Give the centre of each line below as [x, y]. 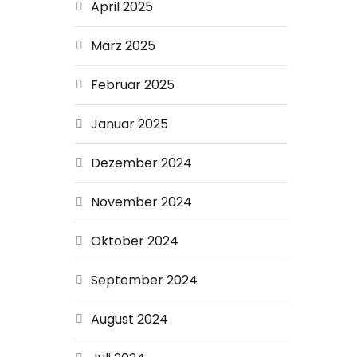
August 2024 [129, 319]
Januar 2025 [129, 124]
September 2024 [144, 280]
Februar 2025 [132, 85]
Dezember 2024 [141, 163]
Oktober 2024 [134, 241]
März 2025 [123, 46]
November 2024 [141, 202]
